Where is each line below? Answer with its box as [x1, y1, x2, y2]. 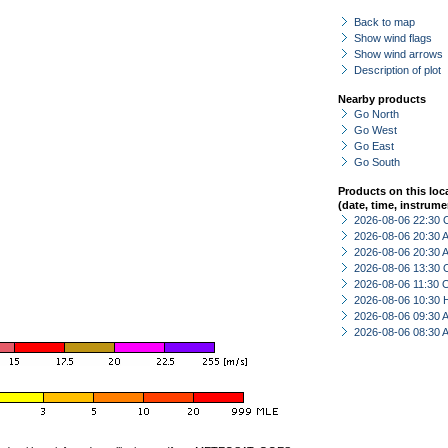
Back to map [354, 16, 415, 28]
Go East [354, 140, 394, 152]
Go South [354, 156, 400, 168]
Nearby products [338, 93, 426, 105]
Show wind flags [354, 32, 432, 44]
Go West [354, 124, 397, 136]
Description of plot [354, 64, 441, 76]
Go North [354, 108, 399, 120]
